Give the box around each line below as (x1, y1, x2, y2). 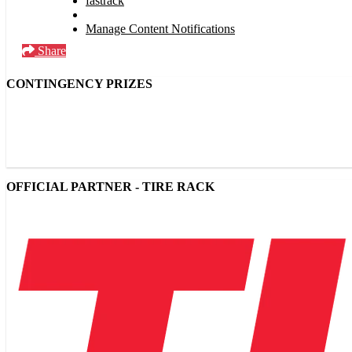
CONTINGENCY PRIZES (6, 77, 152, 91)
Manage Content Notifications (86, 22, 235, 36)
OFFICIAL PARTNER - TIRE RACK (6, 180, 214, 194)
